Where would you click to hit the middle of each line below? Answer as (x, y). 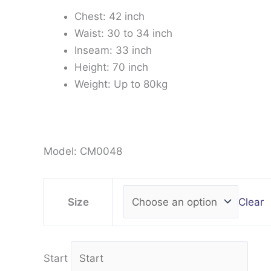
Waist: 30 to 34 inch (123, 33)
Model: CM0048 (83, 152)
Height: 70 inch (111, 67)
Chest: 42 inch (109, 16)
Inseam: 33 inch (113, 50)
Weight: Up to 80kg (121, 84)
